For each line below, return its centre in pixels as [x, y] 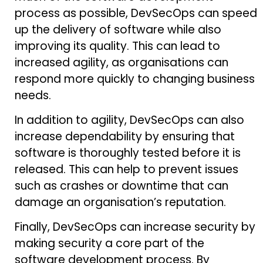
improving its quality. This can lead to [117, 46]
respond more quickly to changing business [135, 79]
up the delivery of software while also [118, 29]
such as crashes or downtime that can [122, 186]
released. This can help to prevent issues [127, 170]
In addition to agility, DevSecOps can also [129, 120]
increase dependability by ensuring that [125, 137]
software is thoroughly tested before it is [128, 153]
